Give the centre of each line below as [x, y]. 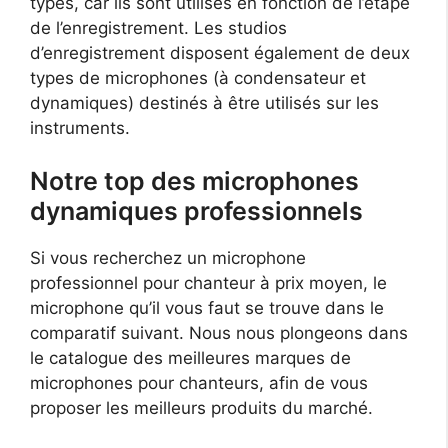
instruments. [80, 127]
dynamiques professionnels [196, 211]
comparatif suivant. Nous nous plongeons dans [219, 333]
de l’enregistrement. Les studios [158, 27]
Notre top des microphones [194, 181]
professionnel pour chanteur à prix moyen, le [208, 283]
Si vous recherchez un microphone [168, 258]
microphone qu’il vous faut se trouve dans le [207, 308]
